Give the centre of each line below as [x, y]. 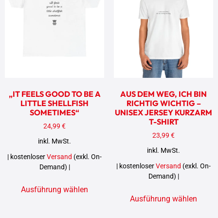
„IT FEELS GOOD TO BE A [54, 94]
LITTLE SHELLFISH [54, 103]
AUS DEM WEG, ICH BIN [163, 94]
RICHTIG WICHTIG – [163, 103]
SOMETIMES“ [54, 112]
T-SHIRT [163, 121]
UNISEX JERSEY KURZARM [163, 112]
